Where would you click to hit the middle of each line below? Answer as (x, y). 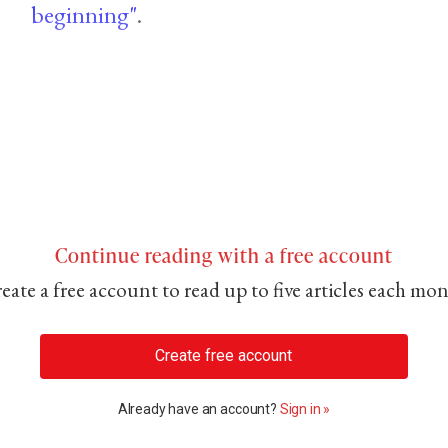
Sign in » (305, 409)
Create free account (224, 356)
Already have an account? (198, 409)
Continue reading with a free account (223, 254)
